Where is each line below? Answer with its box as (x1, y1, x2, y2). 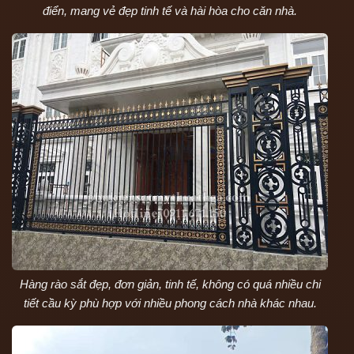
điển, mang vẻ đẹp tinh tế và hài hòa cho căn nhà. (43, 3, 297, 17)
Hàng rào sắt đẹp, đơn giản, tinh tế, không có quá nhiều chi (19, 277, 321, 291)
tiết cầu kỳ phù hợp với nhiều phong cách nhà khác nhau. (23, 296, 317, 310)
